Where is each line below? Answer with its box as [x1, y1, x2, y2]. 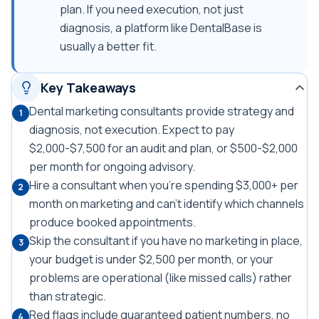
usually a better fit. [60, 38, 157, 54]
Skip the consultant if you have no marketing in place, [29, 233, 303, 249]
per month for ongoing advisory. [29, 159, 195, 174]
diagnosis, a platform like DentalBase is [60, 20, 262, 36]
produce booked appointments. [29, 214, 196, 230]
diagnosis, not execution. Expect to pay [29, 122, 234, 137]
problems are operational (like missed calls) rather [29, 270, 292, 286]
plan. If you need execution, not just [60, 1, 244, 17]
